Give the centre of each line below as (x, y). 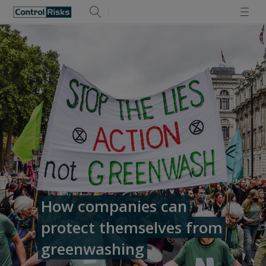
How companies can (114, 206)
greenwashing (93, 249)
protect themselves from (132, 227)
